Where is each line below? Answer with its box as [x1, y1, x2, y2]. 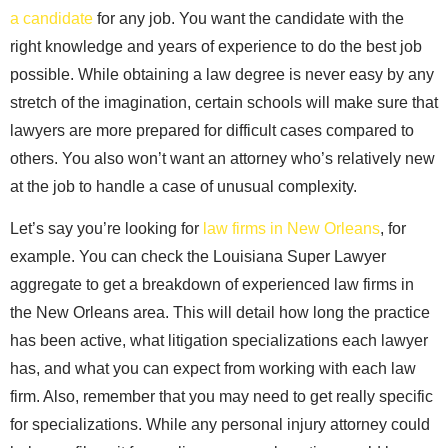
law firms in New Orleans [203, 220, 380, 238]
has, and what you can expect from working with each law [10, 360, 416, 378]
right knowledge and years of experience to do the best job [10, 37, 422, 55]
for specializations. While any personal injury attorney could [10, 416, 430, 434]
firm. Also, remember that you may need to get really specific [10, 388, 433, 406]
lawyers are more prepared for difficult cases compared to [10, 121, 414, 139]
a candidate [10, 9, 93, 27]
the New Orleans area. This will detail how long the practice [10, 304, 430, 322]
